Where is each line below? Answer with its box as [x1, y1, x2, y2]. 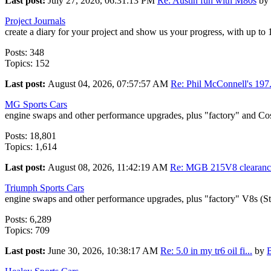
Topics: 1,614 [5, 142, 57, 152]
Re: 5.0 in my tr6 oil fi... [160, 246, 252, 256]
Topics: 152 [5, 58, 50, 69]
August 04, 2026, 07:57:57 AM [48, 79, 171, 90]
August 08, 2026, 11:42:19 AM [48, 162, 170, 173]
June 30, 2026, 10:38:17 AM [48, 246, 160, 256]
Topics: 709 [5, 225, 50, 236]
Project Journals [5, 16, 65, 27]
